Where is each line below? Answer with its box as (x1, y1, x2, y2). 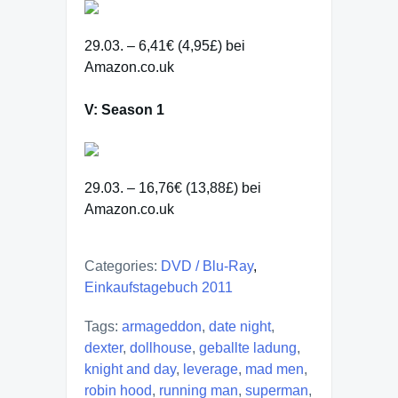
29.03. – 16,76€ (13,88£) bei (84, 180, 261, 195)
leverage (183, 362, 238, 377)
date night (209, 319, 271, 334)
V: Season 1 (84, 102, 164, 117)
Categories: (84, 259, 157, 274)
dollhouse (130, 340, 192, 355)
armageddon (122, 319, 202, 334)
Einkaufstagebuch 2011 (84, 280, 233, 295)
